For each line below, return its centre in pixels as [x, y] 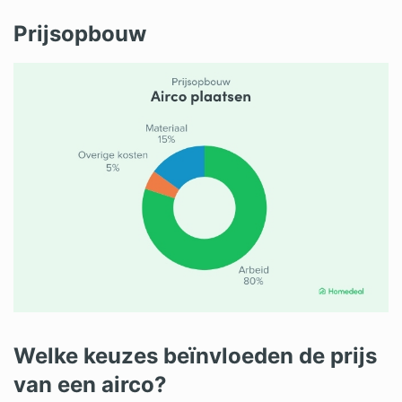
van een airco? [90, 384]
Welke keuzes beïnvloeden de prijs [195, 355]
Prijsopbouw [80, 33]
